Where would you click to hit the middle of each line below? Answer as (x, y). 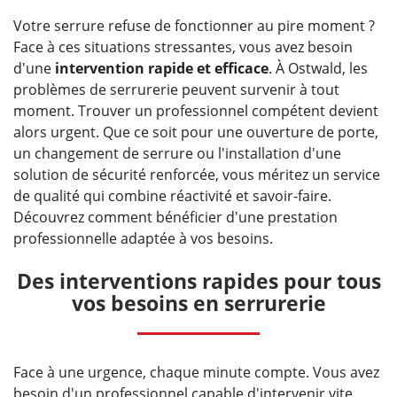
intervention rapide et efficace (162, 69)
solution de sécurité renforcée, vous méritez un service (197, 175)
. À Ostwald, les (318, 69)
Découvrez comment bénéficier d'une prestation (175, 218)
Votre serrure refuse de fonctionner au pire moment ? (194, 26)
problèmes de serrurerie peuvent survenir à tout (176, 90)
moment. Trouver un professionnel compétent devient (196, 111)
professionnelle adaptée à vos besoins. (143, 239)
